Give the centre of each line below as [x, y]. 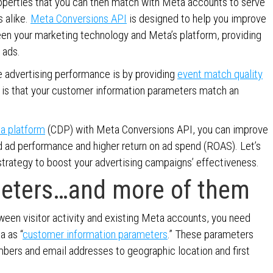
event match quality [220, 74]
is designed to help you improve [197, 19]
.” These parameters [211, 234]
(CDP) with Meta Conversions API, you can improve [157, 129]
